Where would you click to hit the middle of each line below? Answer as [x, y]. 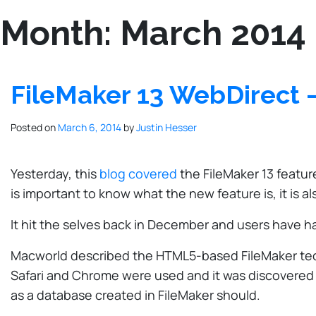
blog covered [138, 173]
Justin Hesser [166, 127]
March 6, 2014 [90, 127]
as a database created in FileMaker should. [135, 294]
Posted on [34, 127]
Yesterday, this [55, 173]
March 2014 [213, 34]
